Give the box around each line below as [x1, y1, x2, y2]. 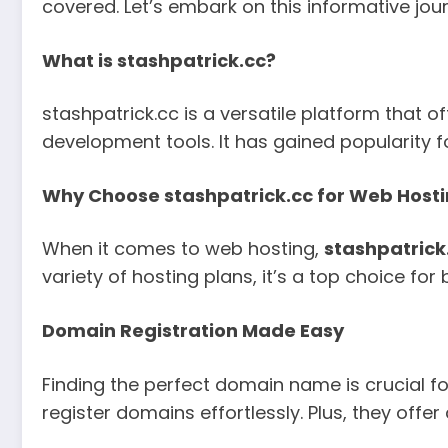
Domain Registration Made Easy [42, 317, 344, 343]
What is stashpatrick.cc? [42, 47, 276, 73]
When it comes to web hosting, [42, 236, 324, 262]
